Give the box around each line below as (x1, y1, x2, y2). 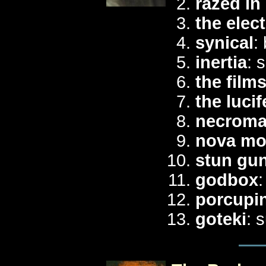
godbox (195, 170, 258, 189)
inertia (195, 53, 247, 72)
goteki (195, 210, 246, 229)
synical (195, 33, 254, 52)
